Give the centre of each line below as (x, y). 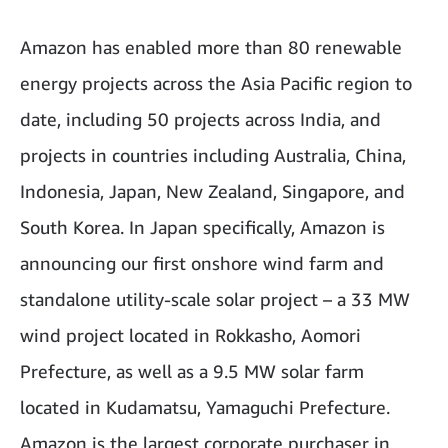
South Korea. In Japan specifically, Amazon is (202, 226)
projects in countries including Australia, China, (213, 154)
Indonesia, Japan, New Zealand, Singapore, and (212, 190)
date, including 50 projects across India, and (200, 118)
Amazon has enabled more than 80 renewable (211, 46)
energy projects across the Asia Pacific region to (216, 82)
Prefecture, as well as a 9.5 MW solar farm (192, 370)
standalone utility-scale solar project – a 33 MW (215, 298)
